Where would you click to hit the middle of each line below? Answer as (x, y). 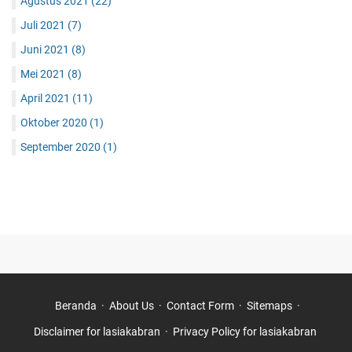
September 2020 (62, 147)
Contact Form (200, 305)
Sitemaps (269, 305)
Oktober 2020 (55, 122)
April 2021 (46, 98)
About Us (131, 305)
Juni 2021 (46, 49)
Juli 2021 (44, 25)
